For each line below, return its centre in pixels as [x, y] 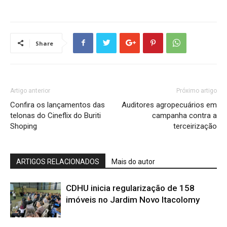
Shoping [24, 126]
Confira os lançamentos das [58, 105]
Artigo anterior [30, 90]
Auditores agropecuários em [169, 105]
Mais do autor [133, 161]
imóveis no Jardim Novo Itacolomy [133, 199]
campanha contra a [184, 115]
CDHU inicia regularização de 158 [130, 188]
